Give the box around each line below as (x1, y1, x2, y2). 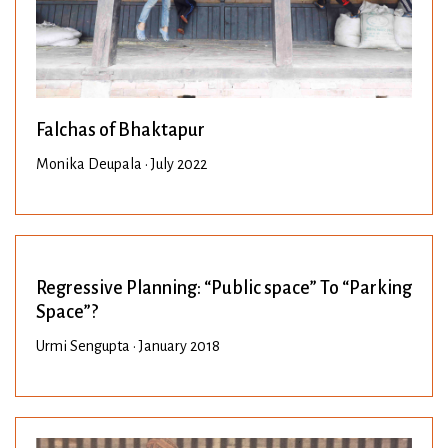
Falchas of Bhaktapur (36, 120, 205, 141)
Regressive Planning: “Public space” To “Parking (36, 278, 412, 299)
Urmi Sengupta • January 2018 (36, 338, 220, 355)
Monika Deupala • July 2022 (36, 156, 207, 173)
